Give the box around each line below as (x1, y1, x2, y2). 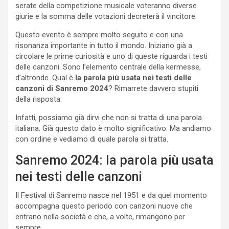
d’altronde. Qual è (15, 73, 75, 83)
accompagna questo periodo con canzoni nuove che (15, 201, 193, 211)
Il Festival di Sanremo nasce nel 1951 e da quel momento (15, 191, 207, 200)
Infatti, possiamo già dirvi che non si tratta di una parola (15, 113, 202, 123)
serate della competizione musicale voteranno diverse (15, 1, 197, 11)
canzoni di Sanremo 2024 (15, 84, 108, 94)
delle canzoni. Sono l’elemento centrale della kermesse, (15, 62, 201, 72)
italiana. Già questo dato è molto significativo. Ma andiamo (15, 124, 211, 133)
